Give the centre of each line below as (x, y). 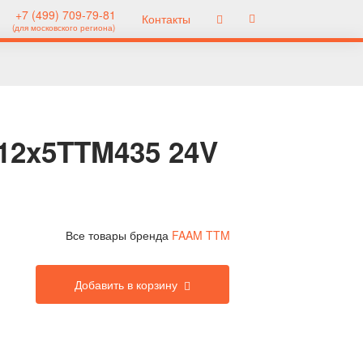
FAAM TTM (201, 235)
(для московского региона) (64, 28)
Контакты (166, 19)
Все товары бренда (118, 235)
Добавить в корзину (126, 284)
